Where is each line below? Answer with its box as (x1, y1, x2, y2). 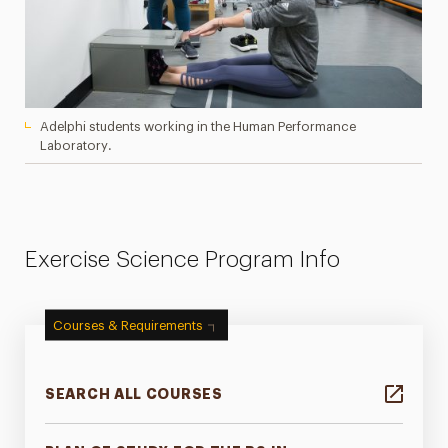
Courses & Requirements (53, 318, 204, 332)
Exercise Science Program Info (25, 247, 341, 271)
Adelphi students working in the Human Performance (40, 119, 357, 133)
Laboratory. (40, 138, 113, 152)
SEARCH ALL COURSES (45, 387, 223, 402)
